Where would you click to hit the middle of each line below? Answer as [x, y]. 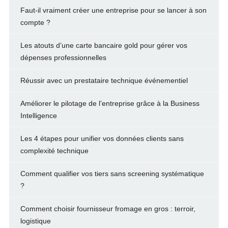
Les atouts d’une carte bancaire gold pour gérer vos [104, 46]
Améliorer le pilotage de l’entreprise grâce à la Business [110, 104]
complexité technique [54, 151]
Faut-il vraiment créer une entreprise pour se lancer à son [113, 10]
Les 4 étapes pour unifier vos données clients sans [102, 139]
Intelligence [38, 116]
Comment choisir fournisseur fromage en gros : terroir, [108, 209]
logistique [35, 221]
